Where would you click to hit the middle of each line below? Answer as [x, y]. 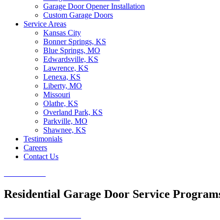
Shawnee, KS [65, 130]
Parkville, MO [65, 121]
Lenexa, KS [62, 77]
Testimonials [43, 139]
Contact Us [41, 157]
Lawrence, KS [66, 68]
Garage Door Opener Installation [94, 6]
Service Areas [45, 24]
